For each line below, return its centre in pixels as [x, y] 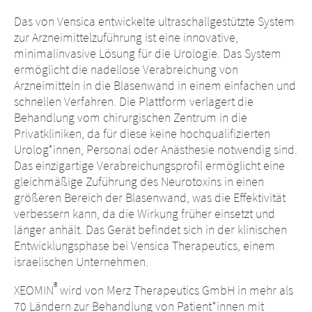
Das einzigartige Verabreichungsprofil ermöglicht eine [149, 165]
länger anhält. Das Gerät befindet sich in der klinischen [150, 229]
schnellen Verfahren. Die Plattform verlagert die [134, 101]
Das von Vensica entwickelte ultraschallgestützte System [154, 21]
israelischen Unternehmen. [81, 262]
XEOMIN [34, 290]
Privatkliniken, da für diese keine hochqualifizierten [142, 133]
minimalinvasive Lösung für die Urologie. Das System [148, 53]
